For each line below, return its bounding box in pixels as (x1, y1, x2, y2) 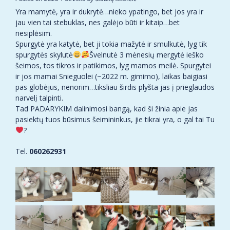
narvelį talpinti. (15, 93, 63, 103)
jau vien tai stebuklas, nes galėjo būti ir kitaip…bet (15, 17, 180, 28)
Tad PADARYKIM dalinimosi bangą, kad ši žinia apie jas (15, 104, 198, 114)
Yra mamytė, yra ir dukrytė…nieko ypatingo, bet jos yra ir (15, 7, 203, 17)
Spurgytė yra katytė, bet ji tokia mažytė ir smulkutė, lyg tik (15, 39, 207, 49)
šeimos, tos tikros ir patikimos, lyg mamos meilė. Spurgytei (15, 61, 211, 71)
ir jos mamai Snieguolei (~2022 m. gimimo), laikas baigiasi (15, 71, 207, 82)
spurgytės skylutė (15, 50, 73, 60)
